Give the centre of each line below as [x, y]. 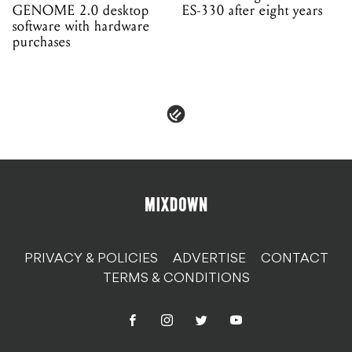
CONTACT [294, 260]
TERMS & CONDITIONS [176, 279]
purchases [42, 42]
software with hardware [81, 27]
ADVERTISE [209, 260]
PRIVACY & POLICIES [91, 260]
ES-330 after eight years [253, 11]
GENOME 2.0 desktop [81, 11]
